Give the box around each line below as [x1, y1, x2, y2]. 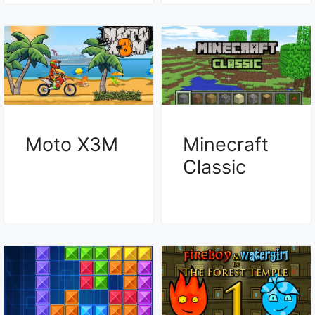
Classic [183, 155, 246, 179]
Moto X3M [25, 132, 118, 156]
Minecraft [183, 132, 269, 156]
